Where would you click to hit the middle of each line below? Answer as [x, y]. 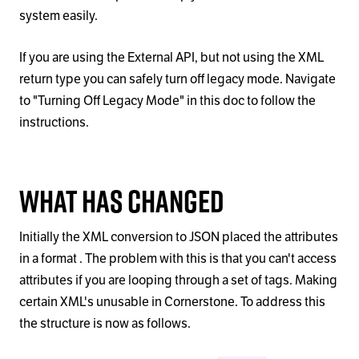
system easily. [58, 16]
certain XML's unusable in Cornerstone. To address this [172, 301]
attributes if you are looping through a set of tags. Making [178, 280]
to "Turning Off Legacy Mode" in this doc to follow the [167, 101]
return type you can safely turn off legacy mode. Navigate [177, 79]
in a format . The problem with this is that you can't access [178, 258]
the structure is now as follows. [105, 323]
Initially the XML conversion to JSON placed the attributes [179, 236]
